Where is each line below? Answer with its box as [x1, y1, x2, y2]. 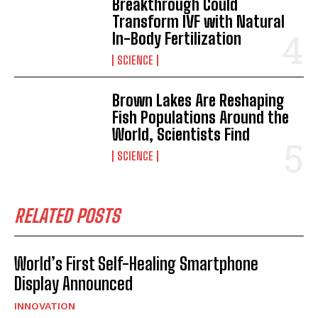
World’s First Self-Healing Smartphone [14, 253, 258, 274]
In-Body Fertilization [112, 28, 242, 48]
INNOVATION [14, 300, 75, 312]
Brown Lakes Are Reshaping [112, 90, 285, 110]
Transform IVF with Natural [112, 11, 285, 31]
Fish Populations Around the [112, 107, 290, 127]
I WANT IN [123, 287, 177, 298]
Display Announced [14, 273, 133, 294]
